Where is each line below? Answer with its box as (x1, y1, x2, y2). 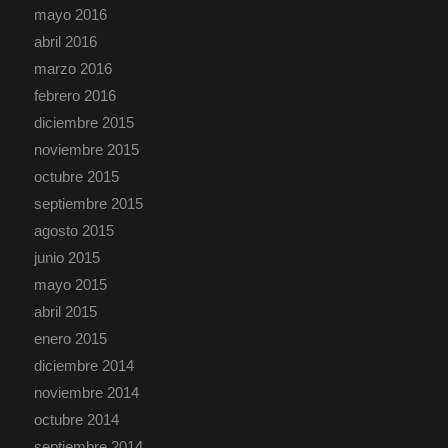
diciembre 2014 (33, 356, 134, 374)
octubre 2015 (33, 167, 119, 185)
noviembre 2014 (33, 383, 139, 401)
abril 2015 (33, 302, 97, 320)
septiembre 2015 (33, 194, 143, 212)
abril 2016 (33, 32, 97, 50)
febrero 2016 (33, 86, 116, 104)
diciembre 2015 (33, 113, 134, 131)
